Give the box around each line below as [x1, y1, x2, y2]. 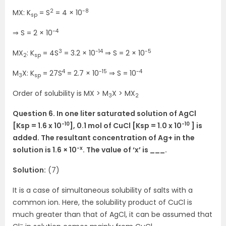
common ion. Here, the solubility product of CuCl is [13, 197, 192, 208]
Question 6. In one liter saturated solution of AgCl [13, 108, 196, 119]
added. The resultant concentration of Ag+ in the [13, 133, 195, 143]
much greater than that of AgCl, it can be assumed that [13, 209, 212, 220]
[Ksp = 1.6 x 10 [13, 121, 62, 131]
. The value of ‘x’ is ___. [83, 145, 167, 155]
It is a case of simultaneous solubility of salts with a [13, 185, 193, 196]
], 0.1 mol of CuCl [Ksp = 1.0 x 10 [70, 121, 182, 131]
